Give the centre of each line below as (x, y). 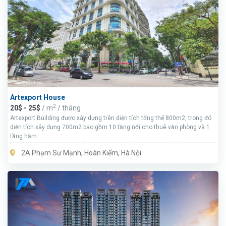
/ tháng (68, 108)
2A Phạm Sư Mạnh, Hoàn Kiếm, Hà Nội (80, 153)
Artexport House (38, 98)
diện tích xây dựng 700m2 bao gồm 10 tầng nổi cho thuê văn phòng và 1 (110, 127)
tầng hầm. (24, 136)
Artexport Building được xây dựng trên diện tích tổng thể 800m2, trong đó (111, 118)
